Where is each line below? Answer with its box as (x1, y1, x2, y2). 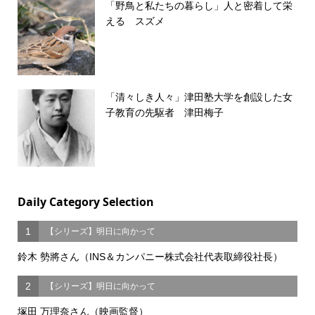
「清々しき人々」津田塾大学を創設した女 (105, 91, 292, 103)
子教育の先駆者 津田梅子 (105, 106, 224, 118)
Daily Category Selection (17, 193, 154, 210)
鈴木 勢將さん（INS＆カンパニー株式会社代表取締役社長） (17, 250, 283, 262)
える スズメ (105, 15, 165, 27)
